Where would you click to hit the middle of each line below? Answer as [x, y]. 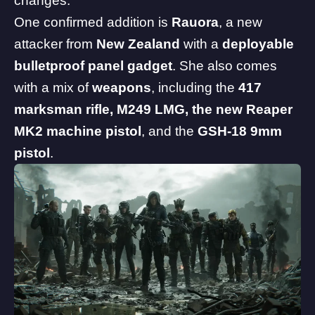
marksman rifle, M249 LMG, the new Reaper [153, 110]
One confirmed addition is [93, 22]
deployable [258, 44]
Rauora [195, 22]
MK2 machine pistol [78, 131]
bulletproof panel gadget [93, 66]
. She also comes [225, 66]
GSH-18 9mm [238, 131]
